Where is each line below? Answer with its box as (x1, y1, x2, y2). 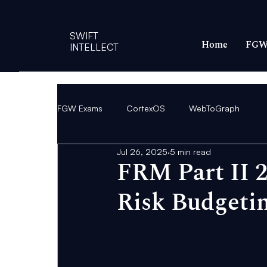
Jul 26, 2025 (117, 146, 167, 157)
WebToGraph (189, 103, 240, 113)
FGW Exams (57, 103, 103, 113)
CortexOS (126, 103, 165, 113)
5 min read (170, 146, 211, 157)
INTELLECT (70, 41, 119, 54)
